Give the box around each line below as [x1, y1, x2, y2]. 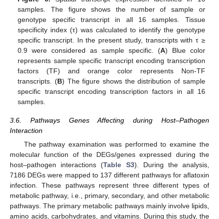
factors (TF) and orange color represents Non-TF [18, 66, 205, 75]
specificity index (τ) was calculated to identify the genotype [18, 25, 205, 34]
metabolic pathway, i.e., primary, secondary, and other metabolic [10, 192, 209, 200]
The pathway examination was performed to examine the [23, 140, 209, 149]
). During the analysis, [134, 161, 210, 169]
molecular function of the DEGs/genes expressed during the [10, 151, 209, 159]
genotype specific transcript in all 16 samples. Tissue [18, 15, 205, 23]
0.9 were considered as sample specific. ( [18, 46, 160, 54]
